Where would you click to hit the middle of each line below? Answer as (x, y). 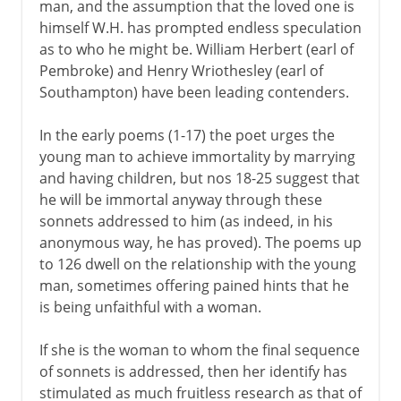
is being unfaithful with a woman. (150, 307)
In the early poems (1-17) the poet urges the (187, 135)
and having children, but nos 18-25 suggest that (199, 178)
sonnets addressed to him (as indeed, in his (186, 221)
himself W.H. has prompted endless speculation (200, 27)
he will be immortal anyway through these (180, 199)
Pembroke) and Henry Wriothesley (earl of (181, 70)
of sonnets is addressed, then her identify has (193, 371)
